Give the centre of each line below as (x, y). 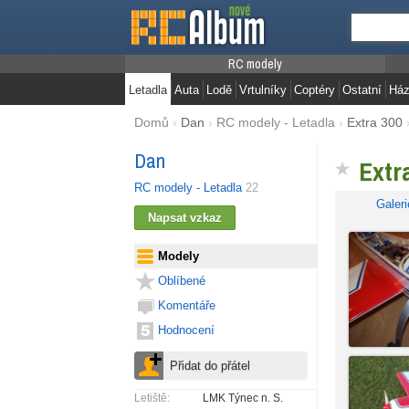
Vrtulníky (263, 90)
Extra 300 (375, 122)
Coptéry (315, 90)
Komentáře (187, 305)
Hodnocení (186, 330)
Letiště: (152, 398)
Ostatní (362, 90)
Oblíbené (182, 281)
